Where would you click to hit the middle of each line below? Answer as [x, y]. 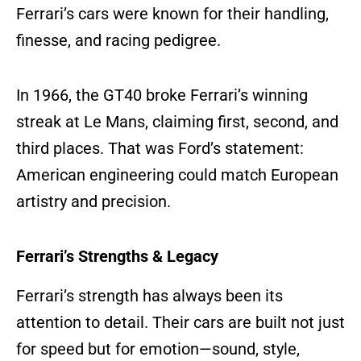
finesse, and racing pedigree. [118, 40]
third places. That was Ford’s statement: [160, 148]
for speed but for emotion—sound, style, [158, 349]
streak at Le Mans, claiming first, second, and [177, 121]
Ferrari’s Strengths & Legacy [117, 256]
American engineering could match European [177, 174]
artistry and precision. [93, 201]
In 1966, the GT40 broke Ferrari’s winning [162, 95]
